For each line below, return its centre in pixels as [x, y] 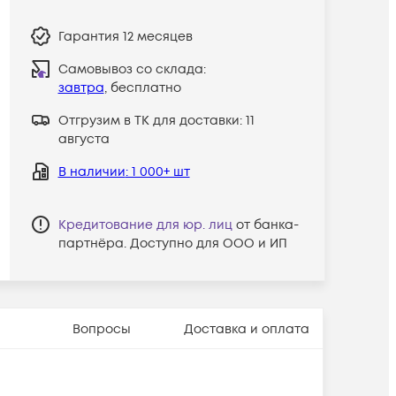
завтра [81, 88]
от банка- [267, 225]
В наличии [91, 171]
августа [84, 139]
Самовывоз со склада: [132, 69]
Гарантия [90, 36]
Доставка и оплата [247, 329]
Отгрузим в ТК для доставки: [152, 120]
